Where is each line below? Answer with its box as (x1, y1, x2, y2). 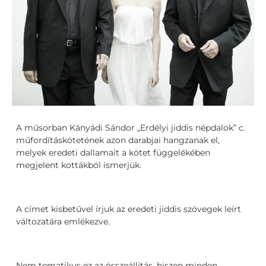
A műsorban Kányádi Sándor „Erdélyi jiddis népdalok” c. (16, 122, 246, 134)
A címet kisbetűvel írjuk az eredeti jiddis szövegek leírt (16, 203, 242, 214)
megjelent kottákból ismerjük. (16, 160, 142, 171)
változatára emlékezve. (16, 216, 110, 227)
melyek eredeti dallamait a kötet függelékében (16, 147, 211, 159)
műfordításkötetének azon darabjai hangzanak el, (16, 135, 220, 146)
